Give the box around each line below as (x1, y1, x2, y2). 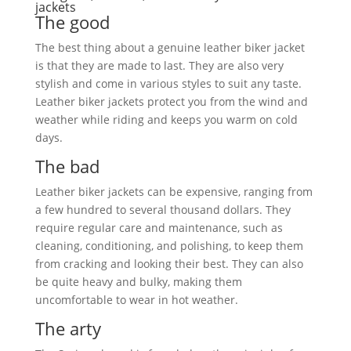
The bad (34, 154, 100, 178)
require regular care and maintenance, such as (34, 220, 283, 235)
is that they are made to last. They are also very (34, 58, 284, 73)
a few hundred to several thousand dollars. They (34, 202, 291, 217)
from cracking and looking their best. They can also (34, 256, 303, 271)
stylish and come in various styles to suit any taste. (34, 76, 302, 91)
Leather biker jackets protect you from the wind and (34, 94, 308, 109)
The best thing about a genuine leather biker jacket (34, 40, 305, 55)
